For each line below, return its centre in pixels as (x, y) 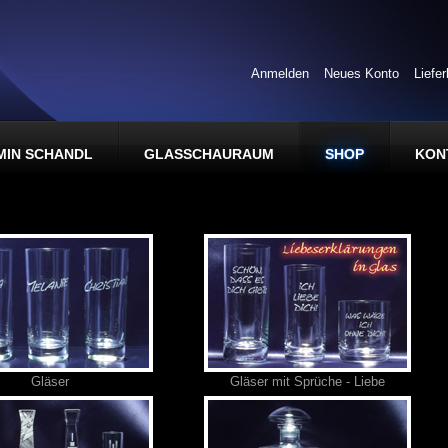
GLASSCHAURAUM (209, 154)
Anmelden (280, 73)
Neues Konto (361, 73)
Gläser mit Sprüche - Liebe (307, 381)
